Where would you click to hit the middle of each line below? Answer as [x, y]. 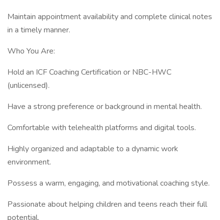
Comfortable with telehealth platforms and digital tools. [102, 128]
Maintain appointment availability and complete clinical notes [110, 17]
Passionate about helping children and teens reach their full [107, 204]
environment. [29, 162]
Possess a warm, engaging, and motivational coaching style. [109, 183]
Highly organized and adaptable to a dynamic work [93, 149]
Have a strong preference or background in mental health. [105, 107]
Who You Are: [31, 51]
